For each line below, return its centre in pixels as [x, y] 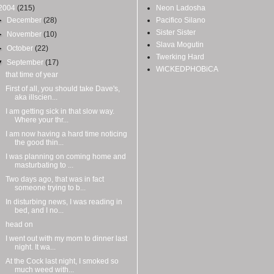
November [25, 34]
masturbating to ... [44, 165]
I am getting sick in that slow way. [60, 111]
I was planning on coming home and [65, 156]
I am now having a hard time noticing [66, 134]
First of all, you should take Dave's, [62, 88]
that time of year [31, 74]
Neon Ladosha [181, 8]
